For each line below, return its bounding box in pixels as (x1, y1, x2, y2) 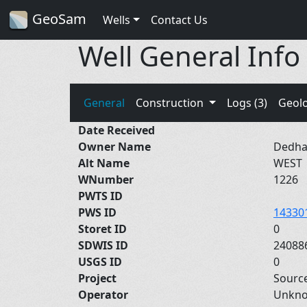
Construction (136, 95, 206, 110)
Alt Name (78, 155, 130, 171)
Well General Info (78, 36, 300, 75)
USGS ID (78, 254, 122, 269)
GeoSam (29, 10, 86, 28)
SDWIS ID (78, 237, 128, 253)
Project (78, 270, 116, 286)
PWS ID (78, 204, 116, 220)
